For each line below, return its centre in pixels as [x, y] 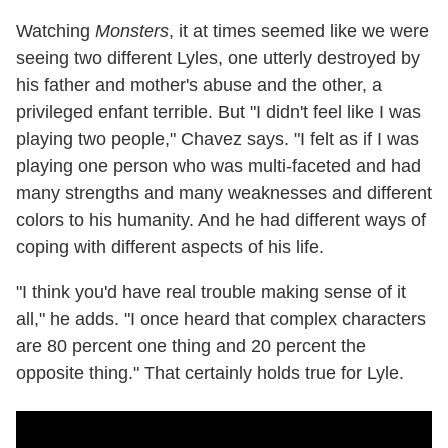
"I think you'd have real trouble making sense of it [211, 291]
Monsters [132, 30]
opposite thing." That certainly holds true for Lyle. [210, 372]
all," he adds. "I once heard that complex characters [221, 318]
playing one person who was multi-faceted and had [218, 165]
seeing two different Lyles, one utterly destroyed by [218, 57]
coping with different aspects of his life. [172, 246]
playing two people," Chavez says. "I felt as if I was [217, 138]
